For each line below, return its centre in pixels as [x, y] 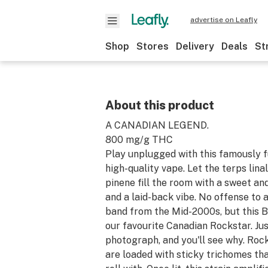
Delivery [195, 46]
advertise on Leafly [224, 20]
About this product [160, 105]
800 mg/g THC [139, 140]
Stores [153, 46]
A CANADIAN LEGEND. [157, 125]
